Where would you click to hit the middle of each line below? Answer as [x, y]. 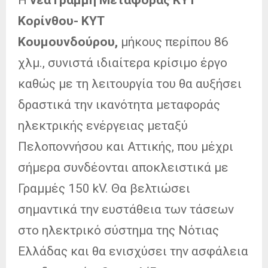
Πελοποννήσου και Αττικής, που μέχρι [126, 146]
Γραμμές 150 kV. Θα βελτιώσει [104, 188]
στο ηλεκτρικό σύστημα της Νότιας [118, 230]
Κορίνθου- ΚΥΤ [61, 21]
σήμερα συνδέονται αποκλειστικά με [123, 167]
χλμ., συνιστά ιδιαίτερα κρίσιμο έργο [123, 63]
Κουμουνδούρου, [68, 42]
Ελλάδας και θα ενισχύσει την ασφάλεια [133, 251]
